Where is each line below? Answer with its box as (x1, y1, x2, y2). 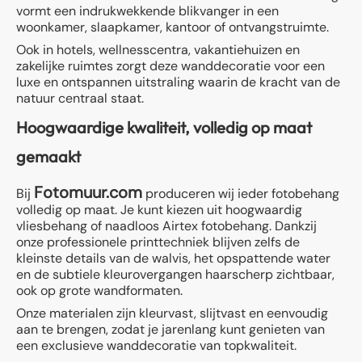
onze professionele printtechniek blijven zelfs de (16, 234, 300, 251)
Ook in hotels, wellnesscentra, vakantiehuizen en (16, 41, 300, 59)
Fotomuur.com (34, 182, 142, 204)
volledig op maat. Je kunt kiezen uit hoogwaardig (16, 201, 302, 219)
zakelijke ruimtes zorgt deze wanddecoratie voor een (16, 57, 325, 75)
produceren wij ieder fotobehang (142, 185, 339, 203)
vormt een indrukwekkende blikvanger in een (16, 2, 279, 20)
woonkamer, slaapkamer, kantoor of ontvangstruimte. (16, 19, 329, 36)
